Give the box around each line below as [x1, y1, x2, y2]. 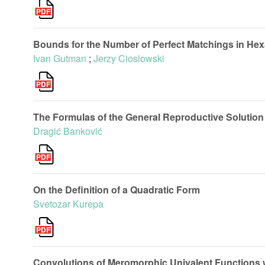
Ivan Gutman [33, 51, 86, 65]
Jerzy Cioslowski [93, 51, 164, 65]
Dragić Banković [33, 124, 102, 138]
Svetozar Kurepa [33, 197, 104, 211]
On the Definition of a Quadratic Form [33, 183, 200, 196]
